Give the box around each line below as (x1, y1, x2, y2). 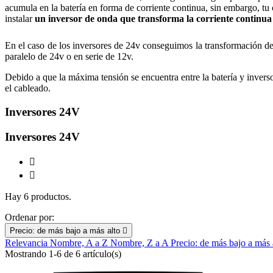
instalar (5, 13, 35, 24)
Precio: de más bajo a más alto (10, 226, 122, 236)
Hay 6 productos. (5, 191, 71, 202)
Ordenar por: (5, 212, 54, 223)
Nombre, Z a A (110, 238, 171, 249)
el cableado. (5, 83, 51, 94)
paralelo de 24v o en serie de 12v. (5, 51, 133, 62)
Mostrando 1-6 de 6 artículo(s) (5, 249, 121, 260)
